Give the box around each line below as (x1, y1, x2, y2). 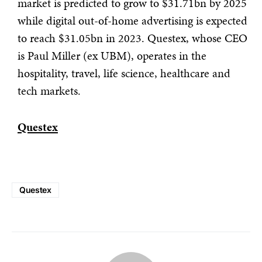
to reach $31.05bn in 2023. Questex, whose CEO (18, 30, 247, 46)
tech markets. (18, 82, 81, 99)
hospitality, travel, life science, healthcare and (18, 65, 230, 81)
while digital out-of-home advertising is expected (18, 12, 247, 29)
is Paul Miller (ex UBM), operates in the (18, 47, 206, 64)
